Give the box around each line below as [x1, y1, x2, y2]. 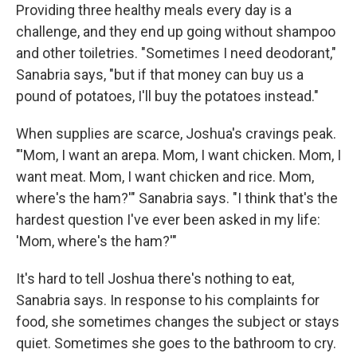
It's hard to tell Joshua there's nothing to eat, [16, 270, 294, 287]
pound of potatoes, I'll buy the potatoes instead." [16, 88, 319, 104]
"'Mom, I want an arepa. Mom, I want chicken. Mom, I [16, 147, 341, 163]
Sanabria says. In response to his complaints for [16, 292, 320, 308]
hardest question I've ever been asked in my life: [16, 211, 320, 228]
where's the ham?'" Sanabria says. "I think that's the [16, 190, 338, 206]
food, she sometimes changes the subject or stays [16, 313, 339, 330]
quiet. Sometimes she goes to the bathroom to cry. [16, 335, 336, 351]
